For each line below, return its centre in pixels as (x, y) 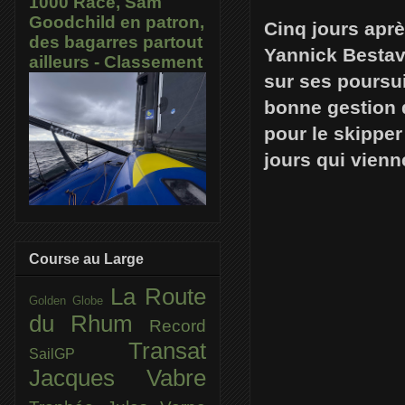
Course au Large (86, 259)
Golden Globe (70, 300)
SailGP (79, 353)
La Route (158, 296)
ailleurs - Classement (116, 62)
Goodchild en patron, (117, 23)
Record (178, 325)
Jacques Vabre (118, 377)
